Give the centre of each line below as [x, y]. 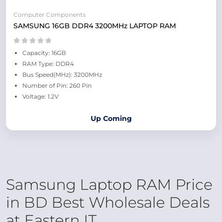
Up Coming [111, 118]
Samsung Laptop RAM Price [109, 185]
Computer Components [50, 15]
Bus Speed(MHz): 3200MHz [62, 75]
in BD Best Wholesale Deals [108, 202]
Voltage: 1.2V [40, 96]
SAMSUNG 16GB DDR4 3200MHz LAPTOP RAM [95, 26]
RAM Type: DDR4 [48, 64]
